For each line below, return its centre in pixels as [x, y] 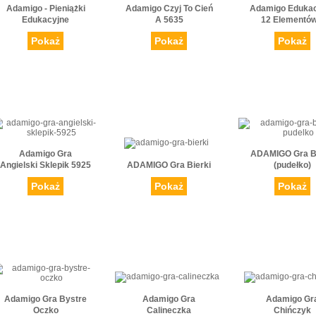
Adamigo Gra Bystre [45, 299]
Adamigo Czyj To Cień [169, 9]
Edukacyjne [45, 20]
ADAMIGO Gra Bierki [169, 165]
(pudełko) [292, 165]
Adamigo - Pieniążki [45, 9]
